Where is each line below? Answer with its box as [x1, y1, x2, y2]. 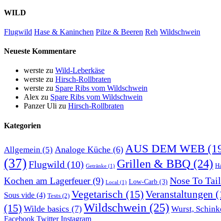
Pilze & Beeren [96, 27, 143, 36]
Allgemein [4, 145, 40, 154]
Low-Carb [129, 177, 157, 185]
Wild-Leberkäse [55, 66, 105, 75]
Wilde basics [24, 203, 69, 214]
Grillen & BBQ [117, 156, 190, 170]
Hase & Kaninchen [34, 27, 94, 36]
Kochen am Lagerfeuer [4, 175, 90, 186]
